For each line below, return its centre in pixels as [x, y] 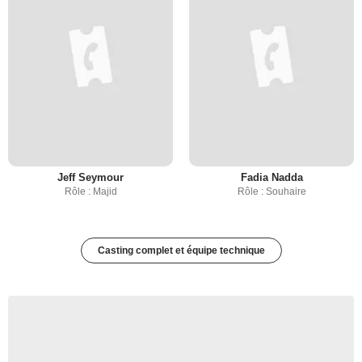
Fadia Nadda [271, 177]
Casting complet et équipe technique [181, 250]
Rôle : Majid [90, 192]
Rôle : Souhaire [271, 192]
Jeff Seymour [90, 177]
